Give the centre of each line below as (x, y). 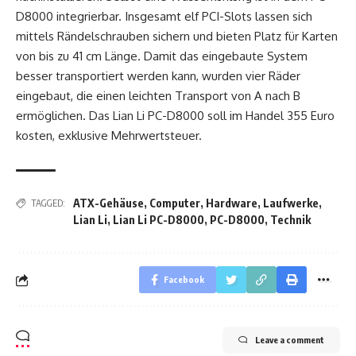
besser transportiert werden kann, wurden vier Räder (158, 76)
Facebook (184, 280)
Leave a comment (290, 340)
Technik (290, 220)
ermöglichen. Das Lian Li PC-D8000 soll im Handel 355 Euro (175, 116)
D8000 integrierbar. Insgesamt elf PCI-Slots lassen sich (164, 17)
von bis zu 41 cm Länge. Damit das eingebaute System (162, 56)
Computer (175, 203)
